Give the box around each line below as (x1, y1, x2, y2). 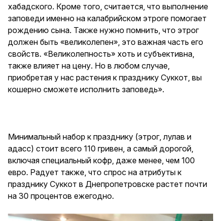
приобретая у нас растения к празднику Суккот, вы (8, 73, 202, 82)
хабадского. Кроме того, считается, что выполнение (8, 1, 208, 11)
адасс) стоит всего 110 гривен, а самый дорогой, (8, 144, 193, 153)
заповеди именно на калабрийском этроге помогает (8, 13, 207, 23)
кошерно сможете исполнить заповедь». (8, 84, 164, 94)
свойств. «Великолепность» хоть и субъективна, (8, 49, 194, 59)
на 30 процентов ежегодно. (8, 191, 114, 201)
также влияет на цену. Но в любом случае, (8, 61, 170, 71)
